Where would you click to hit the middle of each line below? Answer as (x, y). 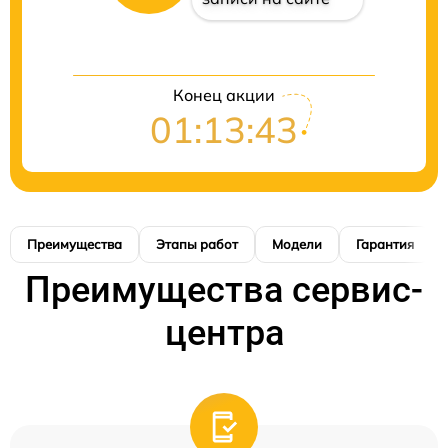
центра (224, 333)
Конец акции (224, 95)
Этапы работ (197, 244)
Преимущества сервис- (224, 290)
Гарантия (385, 244)
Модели (297, 244)
